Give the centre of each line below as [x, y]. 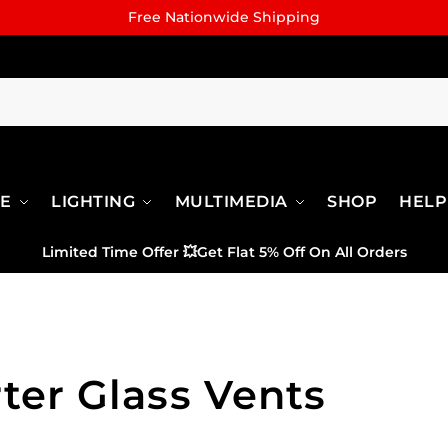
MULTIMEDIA [231, 201]
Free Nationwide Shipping [224, 17]
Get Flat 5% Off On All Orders [301, 252]
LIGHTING [93, 201]
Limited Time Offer [110, 252]
